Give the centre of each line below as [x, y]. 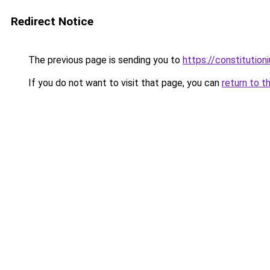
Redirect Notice [52, 21]
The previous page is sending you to [104, 60]
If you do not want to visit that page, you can [124, 83]
